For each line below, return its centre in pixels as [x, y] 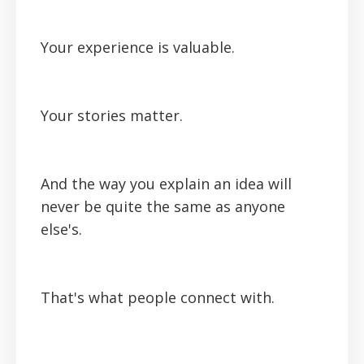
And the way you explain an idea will [166, 184]
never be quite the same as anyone [163, 207]
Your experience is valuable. [138, 48]
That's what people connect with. [158, 298]
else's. [61, 230]
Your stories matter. [112, 116]
